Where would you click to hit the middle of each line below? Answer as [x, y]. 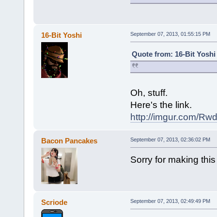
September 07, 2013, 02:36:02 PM [170, 140]
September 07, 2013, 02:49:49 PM [170, 201]
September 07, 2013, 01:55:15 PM [170, 34]
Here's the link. [161, 105]
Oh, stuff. [149, 93]
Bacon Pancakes [70, 141]
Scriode [54, 202]
